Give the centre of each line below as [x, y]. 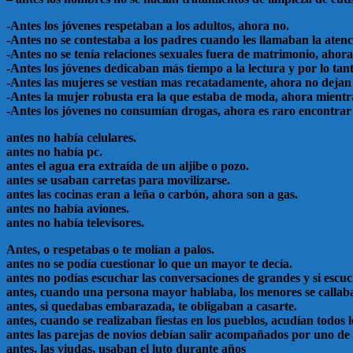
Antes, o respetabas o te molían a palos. [110, 249]
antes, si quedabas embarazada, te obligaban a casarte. [152, 306]
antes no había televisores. [75, 222]
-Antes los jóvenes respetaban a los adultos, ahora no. [148, 25]
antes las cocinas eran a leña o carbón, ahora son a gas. [152, 194]
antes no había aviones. [68, 208]
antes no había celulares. [71, 137]
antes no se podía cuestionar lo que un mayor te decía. [149, 263]
